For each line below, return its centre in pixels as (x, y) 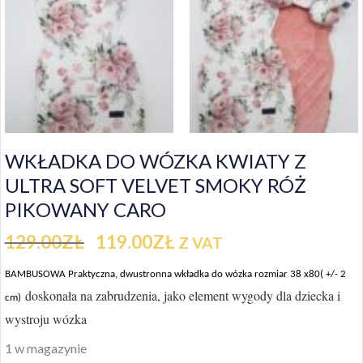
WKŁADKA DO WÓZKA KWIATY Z (155, 160)
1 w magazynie (45, 348)
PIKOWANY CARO (85, 209)
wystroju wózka (45, 318)
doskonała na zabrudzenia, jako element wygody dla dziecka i (180, 295)
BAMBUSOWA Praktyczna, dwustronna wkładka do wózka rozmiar (147, 274)
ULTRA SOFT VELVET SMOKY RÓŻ (155, 185)
